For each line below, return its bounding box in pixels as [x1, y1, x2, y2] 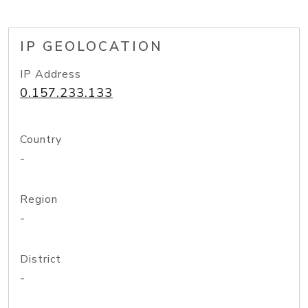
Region [20, 192, 58, 207]
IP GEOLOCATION [20, 38, 163, 56]
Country [20, 132, 62, 147]
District [20, 252, 61, 267]
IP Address [20, 67, 81, 82]
